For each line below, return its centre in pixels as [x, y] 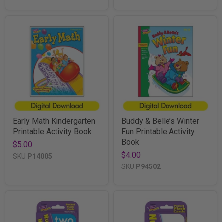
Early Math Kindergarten [54, 121]
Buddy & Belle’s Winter [160, 121]
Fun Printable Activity [158, 131]
